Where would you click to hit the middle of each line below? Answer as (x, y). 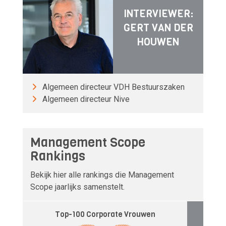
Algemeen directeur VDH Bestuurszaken (114, 87)
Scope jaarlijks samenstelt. (77, 187)
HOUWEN (158, 42)
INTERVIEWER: (158, 14)
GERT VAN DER (158, 28)
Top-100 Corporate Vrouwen (105, 215)
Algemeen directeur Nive (86, 99)
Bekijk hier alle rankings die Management (102, 175)
